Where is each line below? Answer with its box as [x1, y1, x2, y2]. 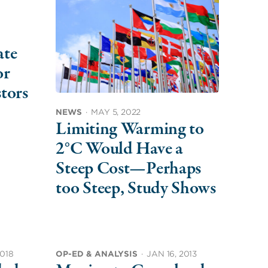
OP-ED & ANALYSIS [56, 249, 138, 258]
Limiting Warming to [56, 117, 204, 142]
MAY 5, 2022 [91, 107, 141, 117]
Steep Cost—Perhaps [56, 156, 202, 181]
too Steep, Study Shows [56, 176, 216, 201]
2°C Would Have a [56, 136, 183, 162]
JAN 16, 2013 [147, 249, 197, 258]
